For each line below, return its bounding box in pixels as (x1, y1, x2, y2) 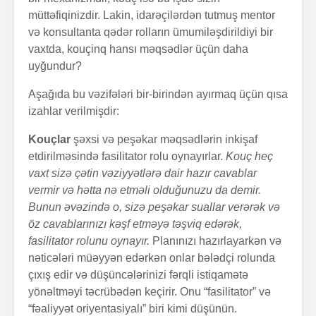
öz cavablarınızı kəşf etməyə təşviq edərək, (28, 217, 242, 230)
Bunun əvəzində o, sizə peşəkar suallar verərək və (28, 200, 280, 213)
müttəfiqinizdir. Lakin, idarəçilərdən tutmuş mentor (28, 8, 275, 21)
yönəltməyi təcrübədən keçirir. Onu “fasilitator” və (28, 285, 271, 298)
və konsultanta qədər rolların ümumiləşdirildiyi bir (28, 25, 273, 38)
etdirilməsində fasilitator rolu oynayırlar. (28, 150, 226, 162)
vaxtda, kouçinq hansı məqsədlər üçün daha (28, 42, 248, 55)
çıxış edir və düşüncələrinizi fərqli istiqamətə (28, 268, 248, 281)
